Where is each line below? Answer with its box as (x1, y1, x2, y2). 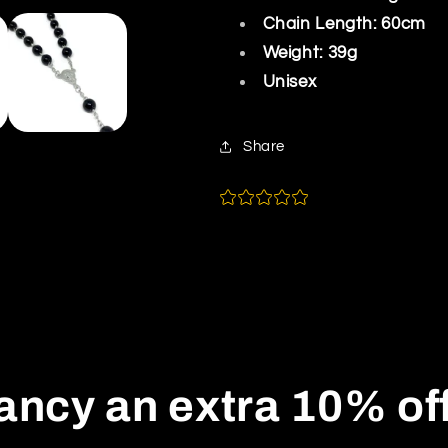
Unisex (262, 73, 317, 92)
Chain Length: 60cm (262, 15, 426, 34)
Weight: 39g (262, 44, 358, 63)
